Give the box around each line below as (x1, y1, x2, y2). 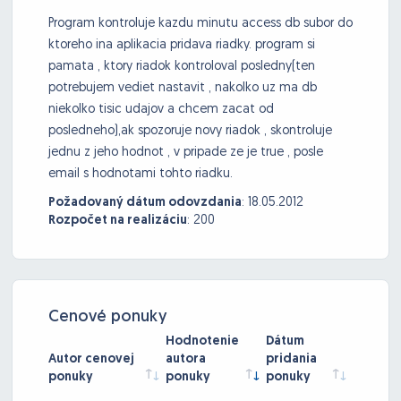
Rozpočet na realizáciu (48, 214, 187, 228)
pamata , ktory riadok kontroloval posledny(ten (48, 60, 315, 74)
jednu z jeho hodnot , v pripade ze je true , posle (48, 146, 323, 160)
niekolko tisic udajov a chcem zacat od (48, 103, 274, 117)
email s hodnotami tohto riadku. (48, 167, 233, 182)
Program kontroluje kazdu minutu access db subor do (48, 17, 353, 31)
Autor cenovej (48, 353, 134, 367)
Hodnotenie (166, 335, 239, 349)
